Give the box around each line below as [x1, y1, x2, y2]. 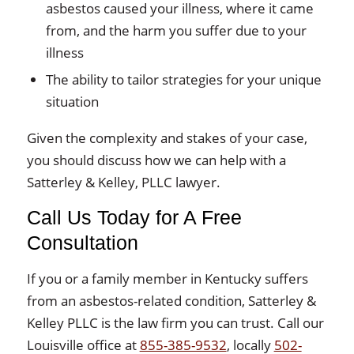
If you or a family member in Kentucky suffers [26, 269, 308, 288]
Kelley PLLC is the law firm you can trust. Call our [26, 314, 324, 332]
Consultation [26, 232, 138, 254]
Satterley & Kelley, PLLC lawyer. [26, 173, 220, 191]
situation [45, 92, 99, 111]
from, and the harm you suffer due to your [45, 21, 307, 40]
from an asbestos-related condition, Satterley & [26, 292, 316, 310]
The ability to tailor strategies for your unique [45, 70, 322, 88]
